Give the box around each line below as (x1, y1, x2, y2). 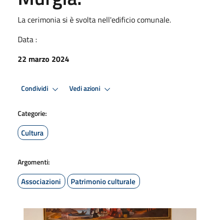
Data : (18, 33, 37, 45)
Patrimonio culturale (71, 175, 136, 187)
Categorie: (18, 108, 47, 118)
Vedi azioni (69, 83, 102, 94)
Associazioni (21, 175, 61, 187)
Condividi (21, 83, 50, 94)
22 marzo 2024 (18, 53, 69, 65)
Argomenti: (18, 156, 50, 167)
